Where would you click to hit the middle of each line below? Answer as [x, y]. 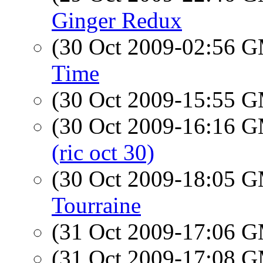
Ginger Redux [117, 20]
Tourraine [96, 205]
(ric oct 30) [103, 152]
